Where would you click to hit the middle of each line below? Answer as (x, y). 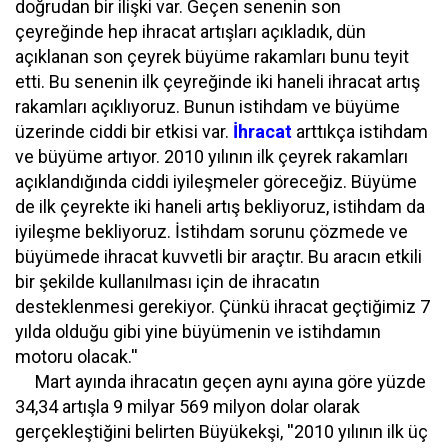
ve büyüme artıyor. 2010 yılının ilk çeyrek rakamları (211, 156)
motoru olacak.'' (76, 356)
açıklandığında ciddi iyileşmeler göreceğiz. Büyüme (216, 181)
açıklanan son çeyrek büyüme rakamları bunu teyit (212, 56)
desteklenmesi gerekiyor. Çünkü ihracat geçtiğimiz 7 (222, 306)
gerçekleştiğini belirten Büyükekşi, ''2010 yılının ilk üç (221, 431)
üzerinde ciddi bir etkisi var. (124, 131)
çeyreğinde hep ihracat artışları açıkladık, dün (190, 31)
